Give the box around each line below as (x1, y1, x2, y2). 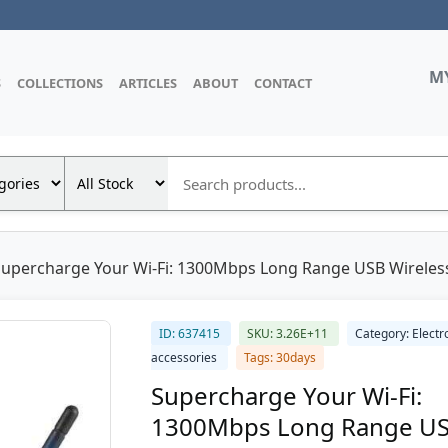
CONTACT (254, 73, 312, 92)
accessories (151, 349, 220, 366)
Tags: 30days (244, 349, 316, 366)
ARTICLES (119, 73, 177, 92)
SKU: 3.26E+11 (247, 325, 331, 342)
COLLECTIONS (17, 73, 103, 92)
